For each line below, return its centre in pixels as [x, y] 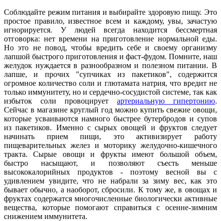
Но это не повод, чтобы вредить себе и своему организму [110, 47]
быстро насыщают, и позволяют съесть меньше [110, 163]
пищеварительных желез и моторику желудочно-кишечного [110, 145]
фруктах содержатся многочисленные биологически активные [110, 198]
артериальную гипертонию [166, 101]
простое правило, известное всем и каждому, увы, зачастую [110, 21]
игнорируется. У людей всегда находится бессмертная [110, 30]
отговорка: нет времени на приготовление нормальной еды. [110, 38]
